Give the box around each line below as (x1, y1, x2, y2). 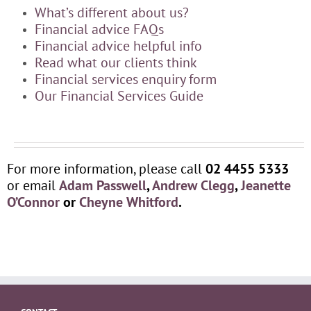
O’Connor (6, 192, 60, 211)
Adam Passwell (58, 176, 146, 194)
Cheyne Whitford (78, 192, 178, 211)
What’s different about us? (34, 3, 189, 22)
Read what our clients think (34, 53, 197, 72)
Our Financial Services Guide (34, 86, 203, 105)
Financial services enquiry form (34, 69, 217, 88)
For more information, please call (6, 159, 205, 178)
